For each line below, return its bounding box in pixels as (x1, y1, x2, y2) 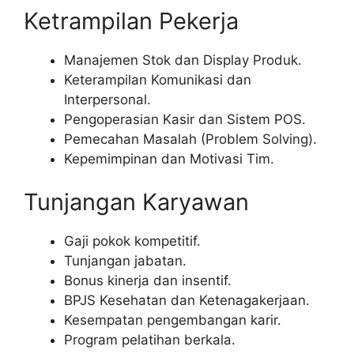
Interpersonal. (64, 91, 151, 107)
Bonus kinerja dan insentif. (64, 273, 232, 289)
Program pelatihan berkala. (64, 332, 235, 348)
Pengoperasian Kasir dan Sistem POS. (64, 111, 306, 127)
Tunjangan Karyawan (24, 188, 249, 217)
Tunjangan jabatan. (64, 253, 186, 269)
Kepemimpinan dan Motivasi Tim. (64, 150, 274, 167)
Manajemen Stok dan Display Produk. (64, 51, 302, 68)
